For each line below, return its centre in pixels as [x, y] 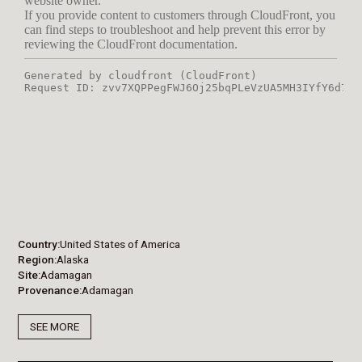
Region [36, 259]
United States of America [120, 244]
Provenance [49, 290]
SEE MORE [55, 327]
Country [38, 244]
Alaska [73, 259]
